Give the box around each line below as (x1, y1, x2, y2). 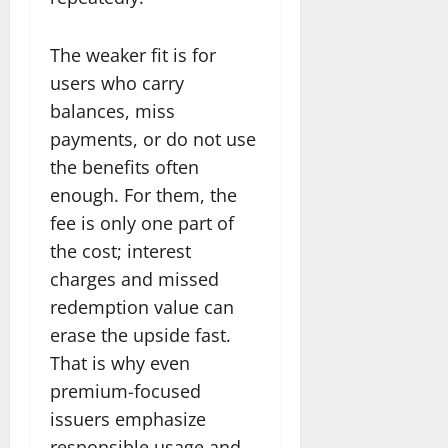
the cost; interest (50, 238, 191, 263)
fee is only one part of (50, 210, 234, 235)
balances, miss (50, 98, 175, 123)
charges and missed (50, 266, 219, 291)
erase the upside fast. (50, 322, 231, 347)
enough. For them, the (50, 182, 237, 207)
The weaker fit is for (50, 42, 216, 67)
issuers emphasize (50, 406, 206, 431)
